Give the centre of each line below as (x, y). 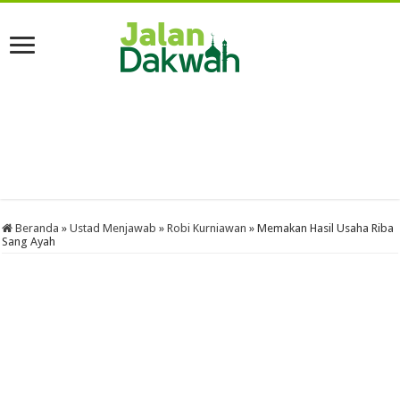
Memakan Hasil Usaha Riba (326, 228)
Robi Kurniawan (207, 228)
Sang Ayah (29, 242)
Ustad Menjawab (113, 228)
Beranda (36, 228)
